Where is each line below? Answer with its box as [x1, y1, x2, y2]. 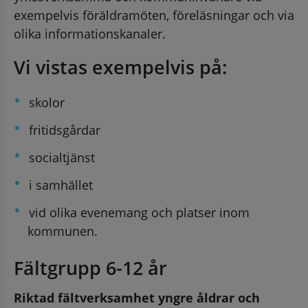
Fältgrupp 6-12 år [14, 254, 167, 280]
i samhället [29, 176, 93, 193]
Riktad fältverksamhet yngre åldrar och [14, 289, 260, 306]
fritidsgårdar [29, 121, 100, 138]
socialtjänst [29, 148, 95, 166]
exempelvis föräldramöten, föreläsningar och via [14, 6, 294, 23]
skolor [29, 93, 65, 111]
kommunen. [27, 222, 98, 239]
